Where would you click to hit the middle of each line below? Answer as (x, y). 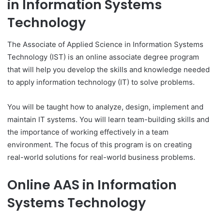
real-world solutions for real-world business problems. (101, 157)
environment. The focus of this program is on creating (100, 144)
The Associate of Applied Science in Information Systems (105, 44)
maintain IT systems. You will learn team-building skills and (108, 119)
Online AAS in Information (92, 185)
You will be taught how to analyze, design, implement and (105, 107)
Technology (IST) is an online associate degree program (103, 57)
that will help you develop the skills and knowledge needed (108, 69)
